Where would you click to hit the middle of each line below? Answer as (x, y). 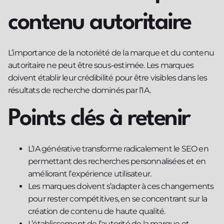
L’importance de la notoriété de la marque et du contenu (111, 52)
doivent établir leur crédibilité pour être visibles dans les (108, 77)
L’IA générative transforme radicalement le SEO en (118, 149)
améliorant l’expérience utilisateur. (90, 174)
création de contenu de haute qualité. (97, 211)
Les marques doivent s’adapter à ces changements (121, 186)
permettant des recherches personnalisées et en (117, 161)
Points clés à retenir (99, 119)
